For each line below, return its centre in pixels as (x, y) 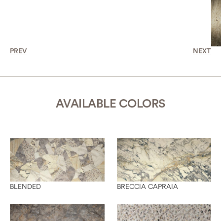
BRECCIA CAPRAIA (147, 187)
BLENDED (25, 187)
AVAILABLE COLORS (110, 104)
